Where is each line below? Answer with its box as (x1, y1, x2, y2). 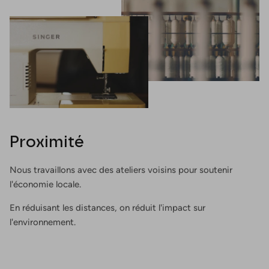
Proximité (10, 131, 84, 152)
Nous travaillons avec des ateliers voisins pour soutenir (10, 165, 232, 175)
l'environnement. (10, 217, 76, 228)
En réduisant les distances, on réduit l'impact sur (10, 202, 205, 213)
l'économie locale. (10, 179, 81, 190)
